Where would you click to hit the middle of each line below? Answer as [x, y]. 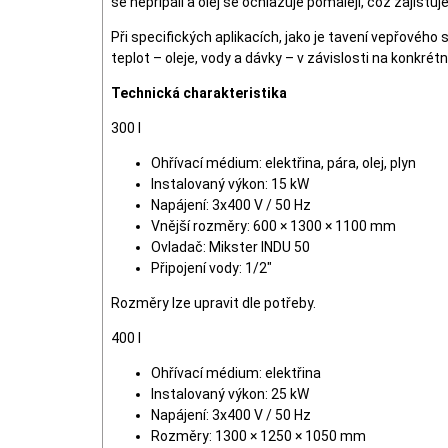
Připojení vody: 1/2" [211, 268]
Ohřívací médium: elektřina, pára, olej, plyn [283, 163]
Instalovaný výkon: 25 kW [230, 394]
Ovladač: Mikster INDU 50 [230, 247]
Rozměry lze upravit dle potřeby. [213, 303]
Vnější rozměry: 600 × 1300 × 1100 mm [273, 226]
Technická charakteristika [199, 93]
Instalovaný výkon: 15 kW [230, 184]
